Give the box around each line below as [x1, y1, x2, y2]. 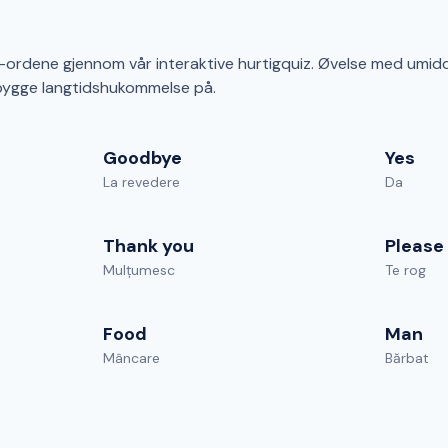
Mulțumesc [103, 261, 175, 279]
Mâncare [103, 349, 160, 367]
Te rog [385, 261, 426, 279]
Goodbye [103, 146, 182, 170]
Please [385, 234, 444, 258]
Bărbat [385, 349, 429, 367]
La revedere [103, 173, 180, 191]
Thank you [103, 234, 194, 258]
